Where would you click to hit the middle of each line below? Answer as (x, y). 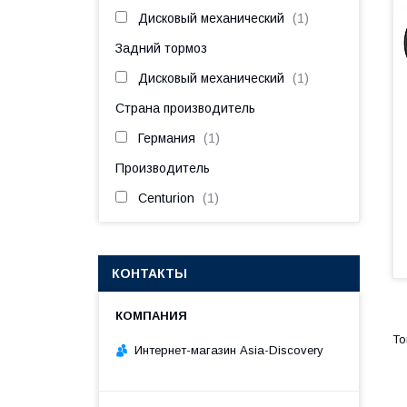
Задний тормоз (161, 48)
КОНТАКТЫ (149, 273)
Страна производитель (185, 108)
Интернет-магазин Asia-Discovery (229, 350)
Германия (167, 138)
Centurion (166, 198)
